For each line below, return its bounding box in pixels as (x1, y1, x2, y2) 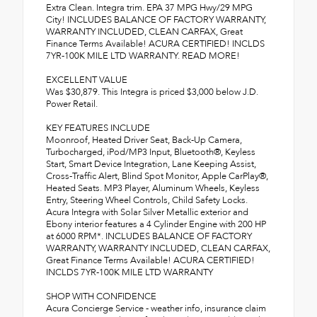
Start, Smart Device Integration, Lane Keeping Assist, (46, 157, 256, 171)
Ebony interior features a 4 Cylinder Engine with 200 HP (46, 217, 266, 231)
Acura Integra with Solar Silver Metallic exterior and (46, 205, 248, 219)
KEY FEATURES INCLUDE (46, 121, 150, 134)
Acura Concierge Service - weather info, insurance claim (46, 301, 266, 315)
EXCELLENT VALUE (46, 73, 127, 86)
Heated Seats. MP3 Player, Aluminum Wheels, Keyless (46, 181, 260, 195)
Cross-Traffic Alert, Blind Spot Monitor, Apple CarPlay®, (46, 169, 268, 183)
